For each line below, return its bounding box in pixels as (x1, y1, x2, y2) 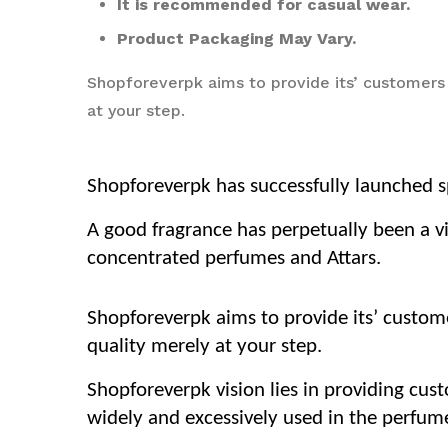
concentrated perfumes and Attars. (87, 248, 381, 269)
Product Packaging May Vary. (117, 29, 356, 48)
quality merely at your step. (87, 336, 322, 357)
